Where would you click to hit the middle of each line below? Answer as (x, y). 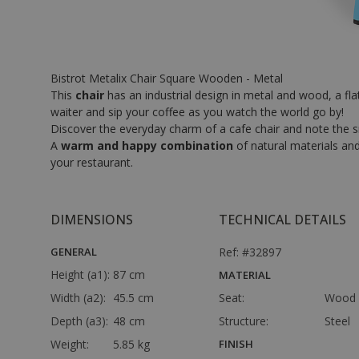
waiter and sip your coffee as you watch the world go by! (197, 112)
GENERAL (74, 252)
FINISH (236, 344)
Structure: (244, 321)
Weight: (71, 344)
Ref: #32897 (250, 252)
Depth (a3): (81, 321)
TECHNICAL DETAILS (282, 220)
